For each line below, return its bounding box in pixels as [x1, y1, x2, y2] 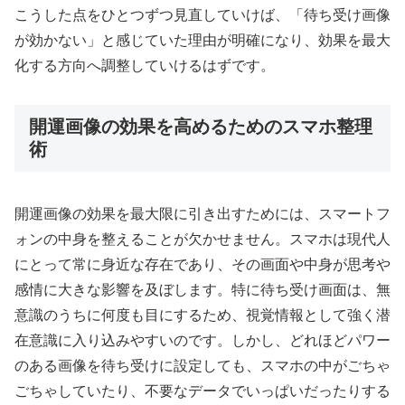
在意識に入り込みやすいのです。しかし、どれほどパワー [14, 332, 391, 348]
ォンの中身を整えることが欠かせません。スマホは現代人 [14, 231, 391, 247]
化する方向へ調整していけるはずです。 [14, 58, 275, 74]
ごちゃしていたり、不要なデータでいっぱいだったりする [14, 382, 391, 399]
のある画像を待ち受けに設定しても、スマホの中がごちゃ [14, 357, 391, 373]
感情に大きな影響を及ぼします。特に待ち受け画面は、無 [14, 281, 391, 297]
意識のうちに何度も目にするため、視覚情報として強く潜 [14, 306, 391, 323]
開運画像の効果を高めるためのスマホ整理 [29, 117, 372, 137]
